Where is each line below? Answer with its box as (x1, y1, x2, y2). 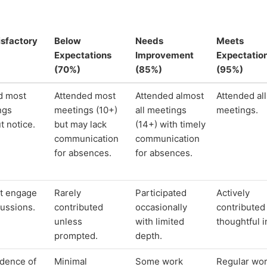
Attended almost (135, 90, 204, 102)
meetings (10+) (54, 104, 117, 116)
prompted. (54, 230, 98, 242)
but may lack (54, 119, 107, 131)
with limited (135, 216, 184, 228)
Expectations (54, 49, 111, 61)
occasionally (135, 201, 187, 213)
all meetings (135, 104, 187, 116)
